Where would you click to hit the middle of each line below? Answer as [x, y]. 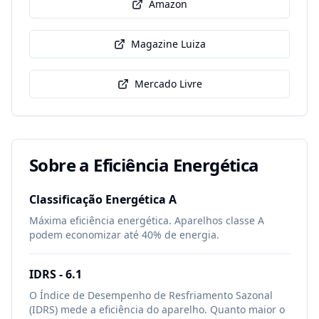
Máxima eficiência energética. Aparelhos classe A [147, 220]
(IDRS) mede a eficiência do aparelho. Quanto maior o [157, 309]
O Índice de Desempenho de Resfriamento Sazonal [151, 295]
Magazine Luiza [168, 44]
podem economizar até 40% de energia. [124, 235]
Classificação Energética [99, 199]
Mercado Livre [168, 84]
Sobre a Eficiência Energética [144, 165]
